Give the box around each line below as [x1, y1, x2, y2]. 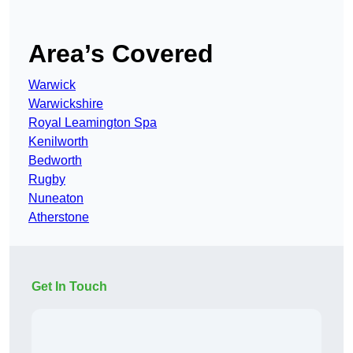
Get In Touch [32, 280, 107, 294]
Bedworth [28, 154, 82, 168]
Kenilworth [28, 135, 88, 149]
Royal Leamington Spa [28, 116, 157, 130]
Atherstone [28, 210, 89, 225]
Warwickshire [28, 97, 103, 111]
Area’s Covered [28, 39, 214, 69]
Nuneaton [28, 191, 84, 206]
